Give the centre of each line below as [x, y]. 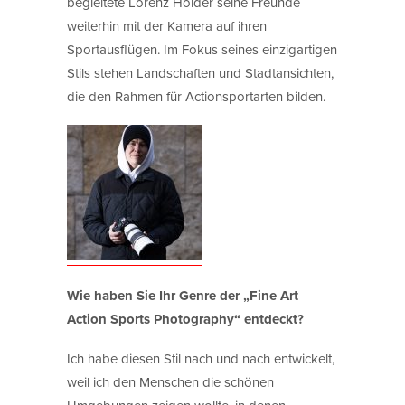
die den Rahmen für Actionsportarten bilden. [196, 96]
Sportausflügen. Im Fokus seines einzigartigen [202, 49]
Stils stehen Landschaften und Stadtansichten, [200, 72]
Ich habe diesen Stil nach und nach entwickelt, [201, 358]
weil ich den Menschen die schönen [170, 381]
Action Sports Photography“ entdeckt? [185, 319]
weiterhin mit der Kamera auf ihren [167, 25]
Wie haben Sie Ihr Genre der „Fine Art [183, 295]
